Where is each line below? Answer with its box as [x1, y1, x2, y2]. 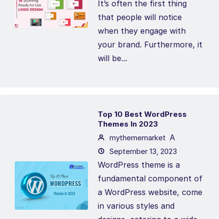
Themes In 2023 [98, 119, 158, 129]
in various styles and [98, 201, 175, 211]
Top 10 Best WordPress [98, 109, 187, 119]
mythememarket [108, 133, 166, 142]
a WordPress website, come [98, 187, 202, 197]
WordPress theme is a [98, 160, 180, 170]
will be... [98, 53, 127, 63]
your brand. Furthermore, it [98, 40, 202, 49]
